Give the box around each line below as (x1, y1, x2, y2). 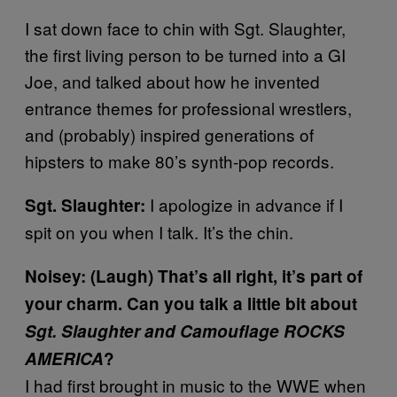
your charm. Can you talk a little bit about (25, 292, 357, 315)
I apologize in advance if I (145, 192, 343, 216)
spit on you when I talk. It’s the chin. (25, 220, 293, 244)
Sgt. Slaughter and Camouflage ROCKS (25, 319, 345, 343)
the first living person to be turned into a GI (25, 43, 346, 66)
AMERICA (25, 346, 104, 370)
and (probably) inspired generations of (25, 122, 314, 146)
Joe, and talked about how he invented (25, 69, 320, 93)
